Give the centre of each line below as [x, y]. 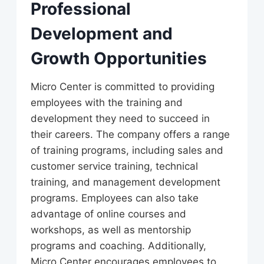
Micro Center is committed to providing [123, 86]
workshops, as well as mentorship [111, 230]
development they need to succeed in [120, 118]
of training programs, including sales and [127, 150]
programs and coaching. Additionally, [118, 245]
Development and [102, 33]
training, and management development [126, 182]
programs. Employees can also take [115, 198]
